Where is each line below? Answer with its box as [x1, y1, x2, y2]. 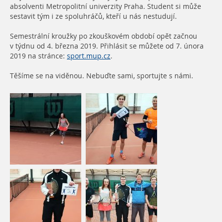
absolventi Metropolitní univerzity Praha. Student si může [10, 1, 201, 11]
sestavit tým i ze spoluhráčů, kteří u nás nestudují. [10, 11, 177, 21]
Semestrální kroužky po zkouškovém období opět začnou [10, 31, 197, 41]
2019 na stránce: [10, 51, 67, 61]
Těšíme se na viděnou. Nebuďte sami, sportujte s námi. [10, 70, 193, 81]
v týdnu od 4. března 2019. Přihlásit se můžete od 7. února [10, 41, 204, 51]
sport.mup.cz [67, 51, 111, 61]
